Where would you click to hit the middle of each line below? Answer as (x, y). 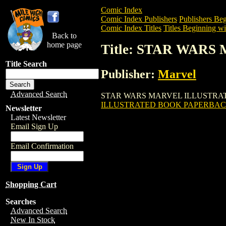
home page (64, 45)
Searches (21, 202)
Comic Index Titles (131, 28)
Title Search (26, 64)
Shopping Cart (31, 184)
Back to (64, 36)
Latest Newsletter (38, 117)
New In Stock (33, 220)
